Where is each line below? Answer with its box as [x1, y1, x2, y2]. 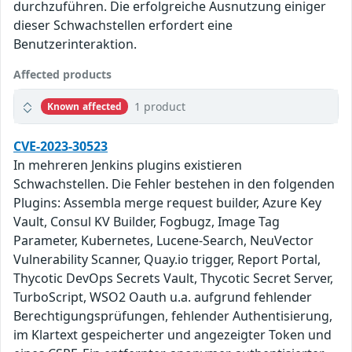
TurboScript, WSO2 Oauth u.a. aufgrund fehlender [13, 288, 312, 306]
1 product [134, 99, 186, 115]
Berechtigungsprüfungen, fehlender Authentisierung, [13, 307, 332, 325]
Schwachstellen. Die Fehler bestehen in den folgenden [13, 175, 335, 193]
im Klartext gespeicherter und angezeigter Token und [13, 326, 332, 344]
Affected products [13, 67, 112, 82]
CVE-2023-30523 [13, 137, 108, 156]
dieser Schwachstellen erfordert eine [13, 16, 233, 35]
